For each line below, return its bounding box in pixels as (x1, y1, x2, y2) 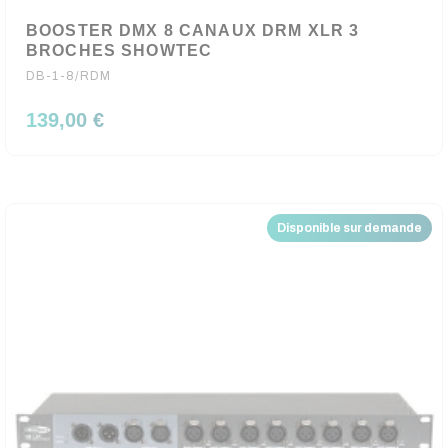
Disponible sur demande (277, 221, 422, 235)
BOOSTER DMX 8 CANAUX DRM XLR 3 (26, 22, 360, 39)
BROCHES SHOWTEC (26, 42, 213, 59)
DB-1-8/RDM (26, 69, 112, 83)
